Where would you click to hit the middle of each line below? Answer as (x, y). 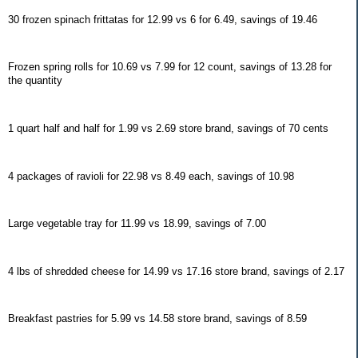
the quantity (35, 81)
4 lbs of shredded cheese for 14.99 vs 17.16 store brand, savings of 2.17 (176, 271)
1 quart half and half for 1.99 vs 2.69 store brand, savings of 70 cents (168, 128)
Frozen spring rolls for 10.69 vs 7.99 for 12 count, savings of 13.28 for (170, 67)
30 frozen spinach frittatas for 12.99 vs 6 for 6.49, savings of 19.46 (163, 19)
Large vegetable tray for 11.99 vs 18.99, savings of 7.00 (137, 224)
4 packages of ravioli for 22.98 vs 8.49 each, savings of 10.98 (151, 176)
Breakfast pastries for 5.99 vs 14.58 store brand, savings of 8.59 (157, 319)
